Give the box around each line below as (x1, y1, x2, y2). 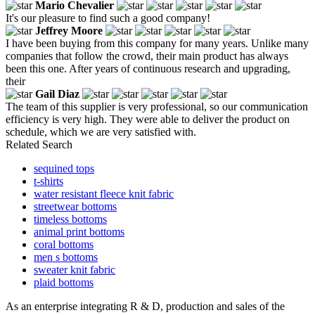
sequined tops (34, 162, 94, 174)
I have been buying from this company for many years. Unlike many (6, 37, 309, 49)
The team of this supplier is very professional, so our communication (6, 100, 308, 112)
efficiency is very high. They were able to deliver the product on (6, 112, 290, 125)
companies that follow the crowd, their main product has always (6, 49, 288, 62)
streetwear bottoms (34, 200, 117, 212)
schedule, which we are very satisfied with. (6, 125, 196, 138)
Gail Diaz (35, 87, 79, 100)
